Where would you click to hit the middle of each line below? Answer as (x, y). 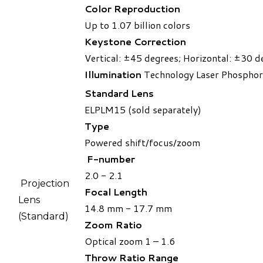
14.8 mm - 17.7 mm (128, 208)
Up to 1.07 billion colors (137, 25)
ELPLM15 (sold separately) (143, 110)
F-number (110, 159)
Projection (44, 184)
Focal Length (116, 192)
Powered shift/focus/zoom (142, 143)
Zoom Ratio (113, 225)
